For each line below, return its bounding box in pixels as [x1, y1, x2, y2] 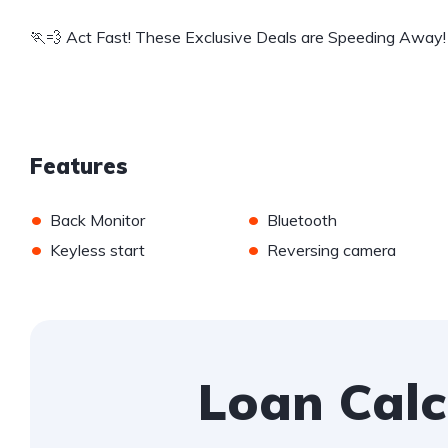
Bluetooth [266, 210, 337, 231]
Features [30, 152, 128, 181]
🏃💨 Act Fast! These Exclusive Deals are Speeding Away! [30, 27, 446, 48]
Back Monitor [50, 210, 145, 231]
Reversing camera [266, 240, 396, 261]
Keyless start [50, 240, 145, 261]
